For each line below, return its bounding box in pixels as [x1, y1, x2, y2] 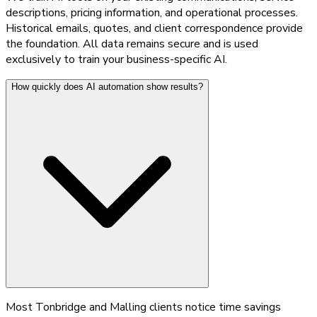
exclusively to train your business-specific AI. [6, 51, 227, 67]
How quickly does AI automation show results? [11, 81, 203, 92]
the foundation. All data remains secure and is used [6, 35, 258, 52]
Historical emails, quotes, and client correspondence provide [6, 20, 303, 36]
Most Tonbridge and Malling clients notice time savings [6, 299, 281, 315]
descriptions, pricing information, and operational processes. [6, 4, 298, 21]
